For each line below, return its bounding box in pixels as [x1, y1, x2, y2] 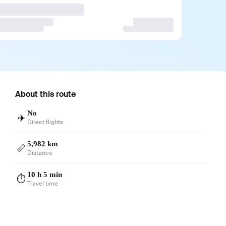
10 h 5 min [27, 170, 63, 179]
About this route [15, 88, 76, 99]
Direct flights [27, 118, 64, 126]
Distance [27, 148, 53, 157]
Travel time [27, 179, 59, 188]
